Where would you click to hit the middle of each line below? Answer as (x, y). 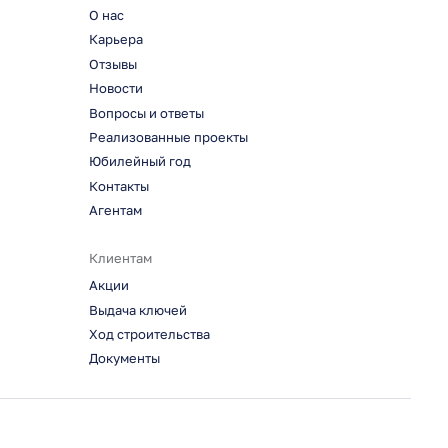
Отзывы (112, 64)
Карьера (115, 40)
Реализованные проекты (168, 137)
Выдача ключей (137, 310)
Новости (115, 89)
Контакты (118, 186)
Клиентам (120, 258)
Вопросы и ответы (146, 113)
